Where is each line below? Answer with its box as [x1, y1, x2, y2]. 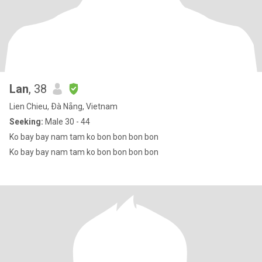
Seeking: [9, 117, 43, 126]
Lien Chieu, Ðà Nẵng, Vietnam [9, 102, 118, 111]
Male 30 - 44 [43, 117, 90, 126]
